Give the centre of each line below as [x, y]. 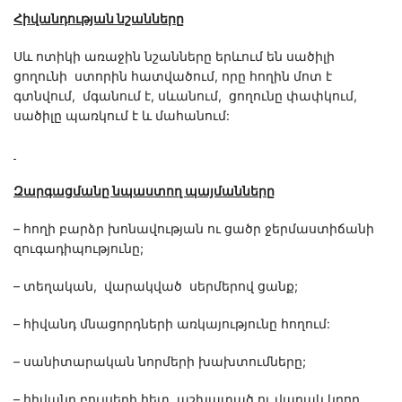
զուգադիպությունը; [79, 249]
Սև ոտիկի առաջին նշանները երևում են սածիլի [174, 57]
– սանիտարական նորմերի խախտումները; [160, 362]
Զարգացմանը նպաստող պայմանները [144, 191]
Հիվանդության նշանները [99, 19]
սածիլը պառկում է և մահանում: [122, 116]
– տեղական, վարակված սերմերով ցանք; [156, 286]
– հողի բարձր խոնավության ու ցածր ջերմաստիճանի [194, 229]
